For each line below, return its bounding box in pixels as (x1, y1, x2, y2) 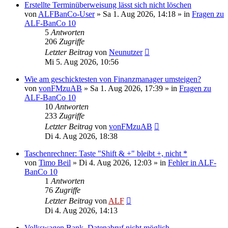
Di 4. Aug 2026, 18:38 (45, 131, 118, 140)
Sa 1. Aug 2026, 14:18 (103, 9, 176, 18)
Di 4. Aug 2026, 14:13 (45, 206, 118, 215)
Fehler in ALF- (168, 158, 216, 167)
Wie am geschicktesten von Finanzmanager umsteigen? (24, 74, 201, 83)
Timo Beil (39, 158, 71, 167)
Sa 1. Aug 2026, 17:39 (90, 83, 163, 93)
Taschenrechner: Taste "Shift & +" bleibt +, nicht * (24, 149, 187, 158)
